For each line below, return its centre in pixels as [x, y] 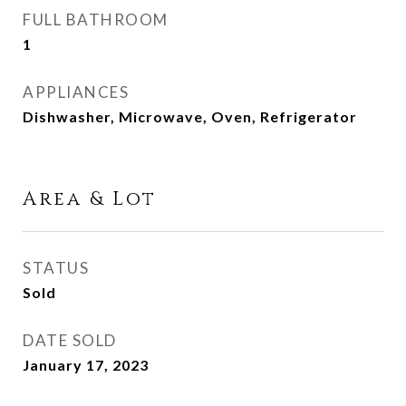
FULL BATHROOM [96, 19]
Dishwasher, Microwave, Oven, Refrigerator [190, 116]
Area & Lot [90, 199]
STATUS [56, 268]
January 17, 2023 [86, 365]
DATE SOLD [70, 340]
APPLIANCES [76, 92]
